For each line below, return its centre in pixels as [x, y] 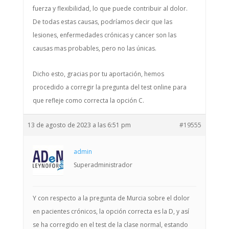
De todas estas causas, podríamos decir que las [102, 22]
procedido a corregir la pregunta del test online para [109, 87]
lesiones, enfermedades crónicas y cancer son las [104, 35]
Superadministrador [103, 165]
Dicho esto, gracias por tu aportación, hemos [98, 74]
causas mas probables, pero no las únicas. [94, 48]
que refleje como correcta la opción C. [88, 100]
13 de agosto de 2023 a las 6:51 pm [79, 125]
